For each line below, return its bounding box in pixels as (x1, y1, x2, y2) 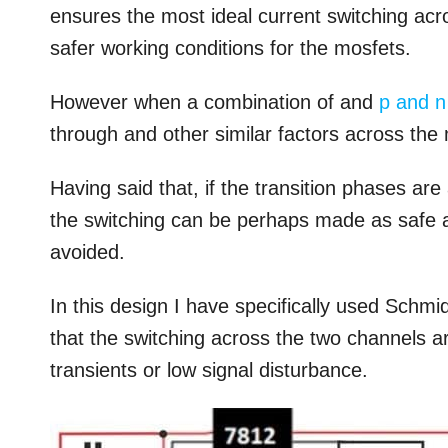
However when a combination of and (50, 91, 380, 114)
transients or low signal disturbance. (50, 359, 369, 382)
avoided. (50, 241, 126, 264)
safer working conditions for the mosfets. (50, 37, 412, 60)
